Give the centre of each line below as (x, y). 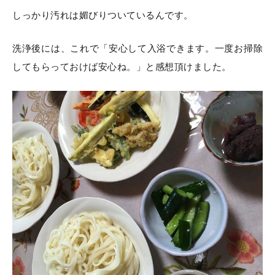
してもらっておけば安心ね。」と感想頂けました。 (122, 67)
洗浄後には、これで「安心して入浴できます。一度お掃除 (137, 48)
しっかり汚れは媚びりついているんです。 (103, 15)
